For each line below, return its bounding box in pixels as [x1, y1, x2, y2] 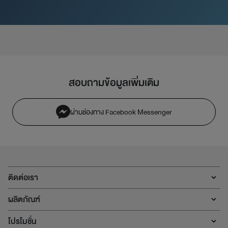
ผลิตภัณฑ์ [8, 193, 40, 207]
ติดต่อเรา [8, 171, 38, 185]
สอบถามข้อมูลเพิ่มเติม [69, 74, 159, 91]
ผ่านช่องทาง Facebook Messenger [70, 106, 172, 119]
